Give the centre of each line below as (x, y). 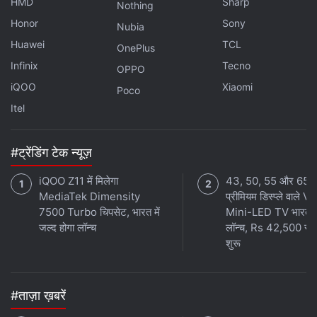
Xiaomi (238, 87)
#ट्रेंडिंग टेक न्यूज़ (51, 152)
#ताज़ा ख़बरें (38, 295)
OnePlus (136, 48)
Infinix (24, 65)
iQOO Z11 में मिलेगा (79, 181)
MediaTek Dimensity (90, 196)
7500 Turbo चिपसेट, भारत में (99, 212)
